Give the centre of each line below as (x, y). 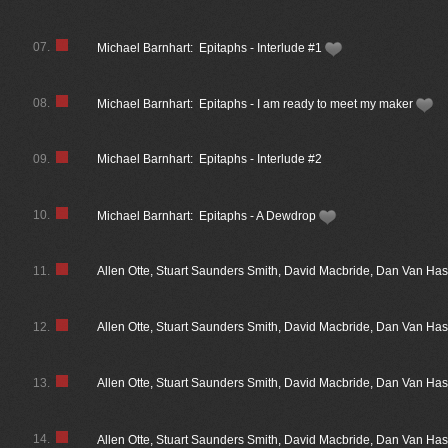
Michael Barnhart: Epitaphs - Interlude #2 (210, 159)
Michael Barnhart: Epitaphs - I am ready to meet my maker (257, 104)
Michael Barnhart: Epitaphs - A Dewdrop (208, 216)
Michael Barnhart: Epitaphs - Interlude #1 (211, 48)
